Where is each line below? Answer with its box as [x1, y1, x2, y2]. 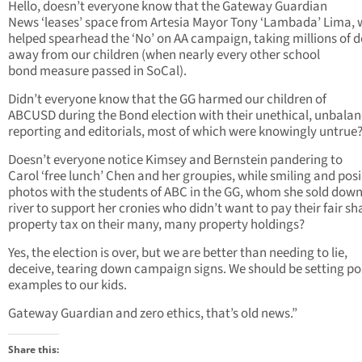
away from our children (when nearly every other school [8, 45, 320, 65]
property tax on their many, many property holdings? [8, 215, 305, 235]
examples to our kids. [8, 276, 127, 296]
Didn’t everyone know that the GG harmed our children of [8, 90, 326, 110]
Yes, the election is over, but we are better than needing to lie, [8, 243, 347, 263]
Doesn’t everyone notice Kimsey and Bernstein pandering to [8, 150, 343, 170]
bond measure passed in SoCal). [8, 61, 187, 82]
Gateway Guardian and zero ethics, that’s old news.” [8, 304, 297, 324]
